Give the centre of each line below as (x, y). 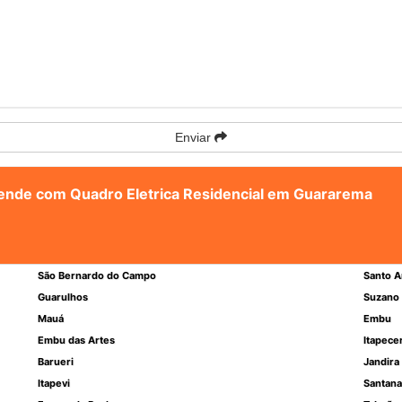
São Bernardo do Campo (97, 275)
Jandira (381, 362)
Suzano (381, 297)
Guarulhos (63, 297)
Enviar (195, 137)
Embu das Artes (77, 340)
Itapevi (54, 383)
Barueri (56, 362)
